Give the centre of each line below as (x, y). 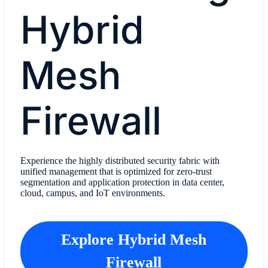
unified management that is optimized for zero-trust (116, 171)
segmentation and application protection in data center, (122, 182)
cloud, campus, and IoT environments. (94, 193)
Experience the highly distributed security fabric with (120, 160)
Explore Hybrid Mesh (134, 240)
